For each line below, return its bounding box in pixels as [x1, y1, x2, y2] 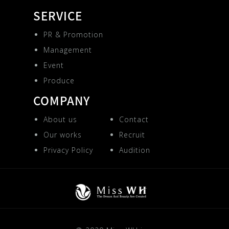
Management [43, 45, 92, 55]
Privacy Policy [43, 145, 93, 155]
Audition [119, 145, 150, 155]
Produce [43, 76, 75, 86]
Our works [43, 130, 82, 140]
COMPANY [33, 92, 90, 109]
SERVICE [33, 7, 82, 24]
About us [43, 114, 77, 125]
